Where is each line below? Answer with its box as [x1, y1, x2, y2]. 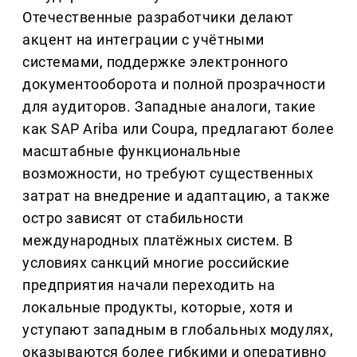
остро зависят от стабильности [22, 210, 244, 227]
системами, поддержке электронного [22, 53, 288, 71]
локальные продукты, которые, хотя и [22, 299, 293, 316]
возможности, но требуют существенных [22, 165, 314, 182]
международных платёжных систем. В [22, 232, 293, 249]
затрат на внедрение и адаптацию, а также [22, 187, 331, 205]
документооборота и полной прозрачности [22, 76, 326, 93]
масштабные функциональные [22, 143, 241, 160]
